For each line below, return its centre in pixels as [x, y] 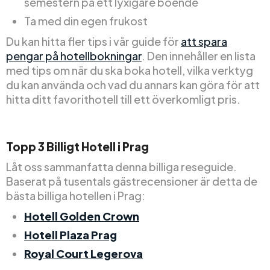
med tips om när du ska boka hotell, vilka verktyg [130, 71]
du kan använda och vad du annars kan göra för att [133, 85]
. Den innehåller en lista [199, 56]
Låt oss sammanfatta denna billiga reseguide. [121, 167]
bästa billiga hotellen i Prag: [76, 196]
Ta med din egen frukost [86, 21]
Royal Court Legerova [83, 254]
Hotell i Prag [114, 147]
